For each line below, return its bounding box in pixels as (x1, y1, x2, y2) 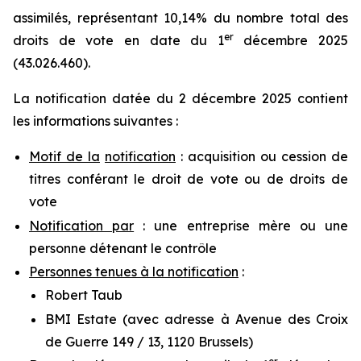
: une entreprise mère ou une (134, 217, 349, 234)
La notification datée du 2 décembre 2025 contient (13, 90, 348, 107)
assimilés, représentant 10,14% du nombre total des (13, 10, 348, 27)
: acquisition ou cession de (176, 148, 348, 165)
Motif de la (29, 148, 100, 165)
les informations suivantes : (13, 113, 178, 130)
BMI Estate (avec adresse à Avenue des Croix (45, 310, 348, 327)
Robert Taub (45, 287, 122, 304)
